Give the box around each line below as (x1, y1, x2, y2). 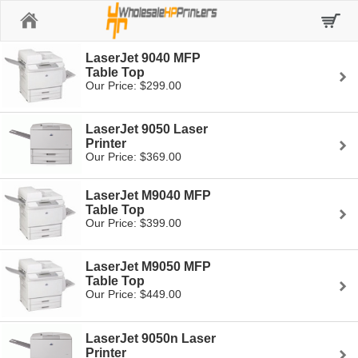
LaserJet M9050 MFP (86, 260, 211, 274)
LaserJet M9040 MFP (86, 189, 211, 203)
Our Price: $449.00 (86, 288, 181, 301)
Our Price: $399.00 (86, 217, 181, 230)
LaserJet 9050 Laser (86, 122, 208, 137)
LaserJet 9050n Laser (86, 332, 216, 345)
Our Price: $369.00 (86, 150, 181, 164)
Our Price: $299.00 (86, 79, 181, 92)
